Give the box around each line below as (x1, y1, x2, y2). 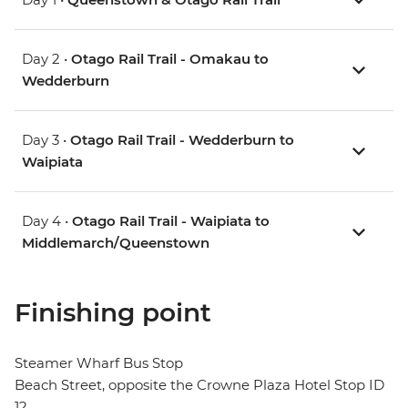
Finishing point (15, 297, 211, 329)
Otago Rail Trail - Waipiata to (72, 212, 270, 230)
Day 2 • (22, 50, 71, 68)
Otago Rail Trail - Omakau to (71, 50, 269, 68)
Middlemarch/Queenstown (22, 234, 209, 252)
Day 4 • (22, 212, 72, 230)
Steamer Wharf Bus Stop (15, 354, 183, 372)
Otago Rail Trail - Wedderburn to (70, 131, 294, 149)
